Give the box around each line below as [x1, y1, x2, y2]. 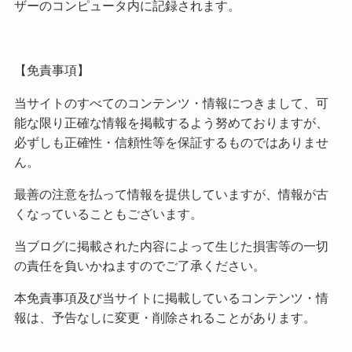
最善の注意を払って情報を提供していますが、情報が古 [13, 186, 328, 201]
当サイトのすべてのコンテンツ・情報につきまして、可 [13, 95, 328, 110]
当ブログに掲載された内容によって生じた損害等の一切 [13, 238, 328, 253]
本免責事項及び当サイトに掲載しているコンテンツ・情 [13, 290, 328, 305]
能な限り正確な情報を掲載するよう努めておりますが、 [13, 115, 328, 130]
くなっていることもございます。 [13, 206, 203, 221]
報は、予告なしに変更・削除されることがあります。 [13, 310, 316, 324]
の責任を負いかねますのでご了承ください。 [13, 258, 266, 273]
